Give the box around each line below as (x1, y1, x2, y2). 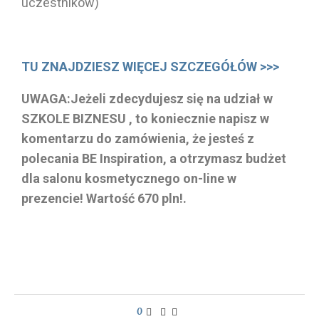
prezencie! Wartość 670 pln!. (21, 190, 187, 206)
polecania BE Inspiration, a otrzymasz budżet (21, 150, 286, 166)
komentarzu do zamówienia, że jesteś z (21, 130, 254, 146)
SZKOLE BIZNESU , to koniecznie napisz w (21, 110, 269, 126)
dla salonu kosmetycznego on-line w (21, 170, 236, 186)
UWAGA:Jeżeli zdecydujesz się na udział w (21, 90, 273, 106)
